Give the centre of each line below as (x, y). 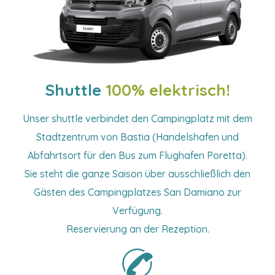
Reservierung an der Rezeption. (137, 229)
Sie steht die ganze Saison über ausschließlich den (137, 174)
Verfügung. (137, 211)
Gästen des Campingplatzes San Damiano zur (137, 192)
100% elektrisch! (168, 90)
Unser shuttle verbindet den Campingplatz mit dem (137, 118)
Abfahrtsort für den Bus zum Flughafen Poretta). (137, 155)
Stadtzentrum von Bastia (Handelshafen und (137, 137)
